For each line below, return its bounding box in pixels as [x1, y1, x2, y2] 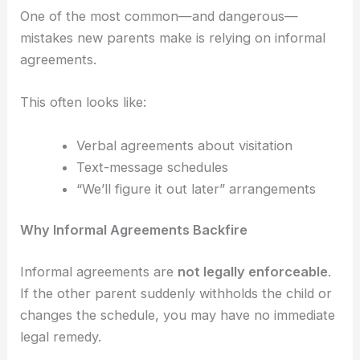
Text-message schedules [76, 158, 228, 175]
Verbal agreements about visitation [76, 137, 292, 153]
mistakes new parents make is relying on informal [20, 30, 326, 47]
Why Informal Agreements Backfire [20, 222, 248, 239]
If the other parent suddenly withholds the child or [20, 284, 333, 301]
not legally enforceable [178, 263, 329, 280]
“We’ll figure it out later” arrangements [76, 180, 316, 197]
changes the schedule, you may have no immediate [20, 306, 336, 323]
